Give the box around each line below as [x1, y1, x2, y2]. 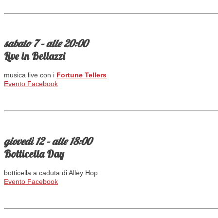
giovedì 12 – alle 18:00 [4, 134, 91, 147]
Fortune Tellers [56, 71, 107, 79]
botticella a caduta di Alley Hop [4, 169, 98, 177]
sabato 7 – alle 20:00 [4, 37, 88, 50]
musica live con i [4, 71, 56, 79]
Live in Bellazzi [4, 50, 65, 63]
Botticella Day [4, 147, 64, 160]
